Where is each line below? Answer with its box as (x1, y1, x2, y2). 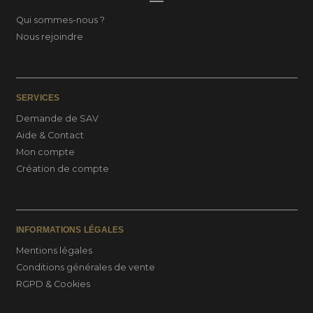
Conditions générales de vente (15, 261, 155, 272)
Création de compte (15, 163, 109, 174)
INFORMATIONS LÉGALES (15, 224, 124, 235)
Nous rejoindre (15, 31, 83, 42)
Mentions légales (15, 245, 92, 256)
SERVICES (15, 92, 60, 103)
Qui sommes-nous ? (15, 14, 105, 25)
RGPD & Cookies (15, 278, 90, 289)
